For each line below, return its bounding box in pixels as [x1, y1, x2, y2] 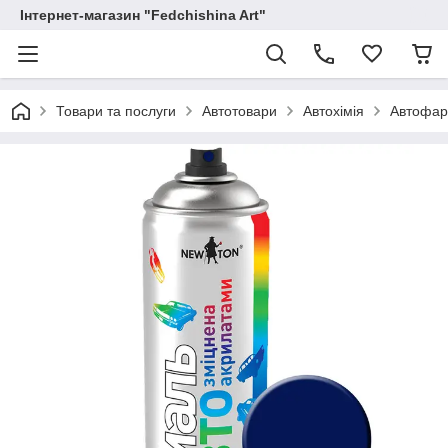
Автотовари [202, 103, 277, 119]
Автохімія [303, 103, 364, 119]
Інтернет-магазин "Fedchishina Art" [20, 7, 266, 23]
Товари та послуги [56, 103, 176, 119]
